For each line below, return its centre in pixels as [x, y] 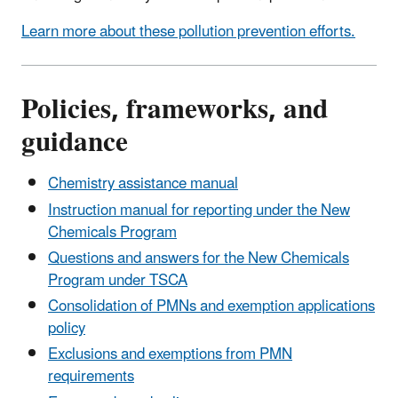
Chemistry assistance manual [143, 184]
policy [67, 329]
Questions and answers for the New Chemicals [199, 258]
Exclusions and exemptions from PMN [170, 355]
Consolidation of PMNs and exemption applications [211, 307]
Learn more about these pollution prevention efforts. [188, 32]
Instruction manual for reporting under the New [199, 210]
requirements [91, 377]
